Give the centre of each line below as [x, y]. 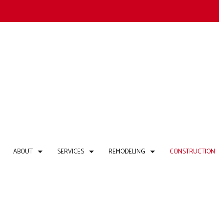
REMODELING [127, 152]
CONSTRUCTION [192, 152]
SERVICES [70, 152]
